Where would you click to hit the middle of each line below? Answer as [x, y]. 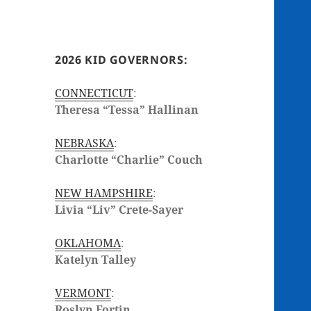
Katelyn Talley [96, 260]
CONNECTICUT [94, 93]
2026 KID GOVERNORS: [121, 60]
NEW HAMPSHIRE [104, 193]
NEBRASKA [85, 143]
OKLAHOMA [88, 243]
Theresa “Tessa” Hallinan [127, 110]
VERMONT [83, 293]
